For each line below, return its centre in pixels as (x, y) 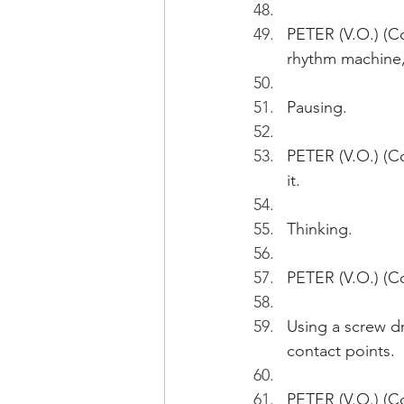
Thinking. (320, 229)
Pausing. (317, 107)
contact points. (341, 351)
